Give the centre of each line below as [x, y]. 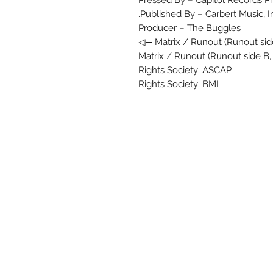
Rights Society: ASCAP [185, 70]
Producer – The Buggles [190, 28]
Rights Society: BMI [179, 84]
